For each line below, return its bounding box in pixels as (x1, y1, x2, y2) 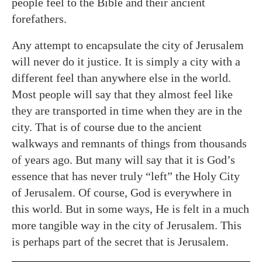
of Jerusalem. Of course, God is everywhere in (12, 186, 232, 199)
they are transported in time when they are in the (12, 104, 242, 117)
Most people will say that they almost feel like (12, 88, 233, 101)
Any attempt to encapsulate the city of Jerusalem (12, 39, 244, 51)
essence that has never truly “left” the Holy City (12, 170, 240, 182)
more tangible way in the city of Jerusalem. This (12, 219, 242, 232)
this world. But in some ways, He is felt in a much (12, 202, 249, 215)
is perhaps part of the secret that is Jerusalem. (12, 235, 229, 248)
